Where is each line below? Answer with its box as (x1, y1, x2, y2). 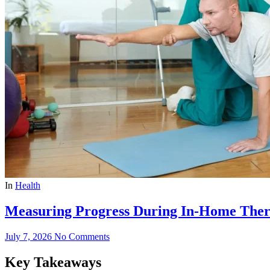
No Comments (54, 231, 110, 242)
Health (15, 180, 40, 190)
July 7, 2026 (5, 231, 52, 242)
